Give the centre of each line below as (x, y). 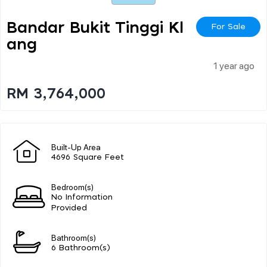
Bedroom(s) (72, 186)
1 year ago (234, 65)
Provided (69, 208)
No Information (82, 197)
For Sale (228, 27)
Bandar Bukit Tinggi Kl (95, 28)
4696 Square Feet (88, 157)
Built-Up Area (76, 146)
